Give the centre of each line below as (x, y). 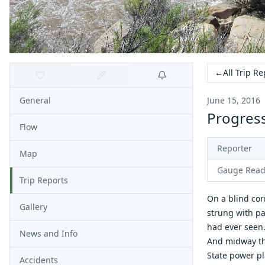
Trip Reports (44, 180)
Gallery (33, 207)
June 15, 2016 (234, 100)
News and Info (49, 233)
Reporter (235, 148)
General (35, 100)
